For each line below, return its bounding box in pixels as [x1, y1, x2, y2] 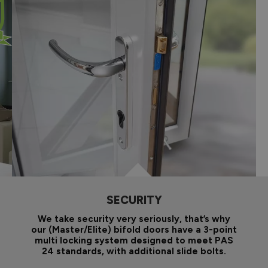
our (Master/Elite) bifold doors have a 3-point [31, 224, 237, 235]
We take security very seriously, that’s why [38, 213, 230, 224]
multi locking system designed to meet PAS [35, 234, 233, 246]
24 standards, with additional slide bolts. [42, 245, 226, 257]
